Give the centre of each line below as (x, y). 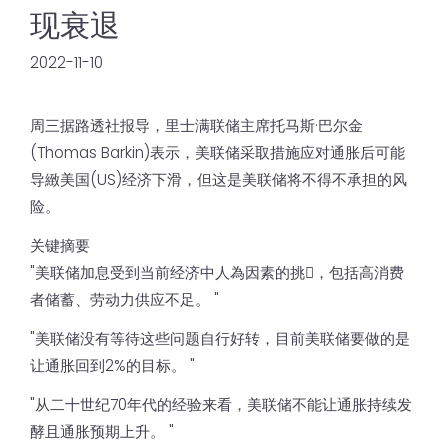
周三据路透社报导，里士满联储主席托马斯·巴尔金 (196, 125)
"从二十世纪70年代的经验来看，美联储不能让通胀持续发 (221, 404)
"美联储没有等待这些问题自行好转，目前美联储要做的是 (220, 338)
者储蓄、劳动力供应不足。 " (124, 299)
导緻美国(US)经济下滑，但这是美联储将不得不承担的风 (218, 179)
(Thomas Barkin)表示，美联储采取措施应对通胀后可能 (217, 152)
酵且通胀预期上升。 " (102, 431)
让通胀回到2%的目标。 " (112, 365)
